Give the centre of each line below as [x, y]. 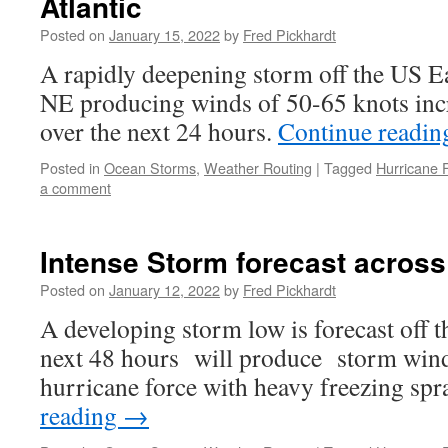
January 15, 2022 [164, 34]
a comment [75, 187]
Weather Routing [258, 167]
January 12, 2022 [164, 289]
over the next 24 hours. [159, 131]
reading [81, 415]
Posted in [70, 167]
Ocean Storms [150, 167]
